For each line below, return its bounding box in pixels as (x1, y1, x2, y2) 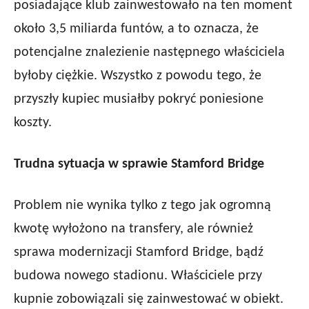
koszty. (14, 116, 52, 130)
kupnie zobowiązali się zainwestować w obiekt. (14, 292, 283, 307)
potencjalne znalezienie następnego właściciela (14, 46, 285, 60)
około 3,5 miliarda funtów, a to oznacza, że (14, 22, 259, 37)
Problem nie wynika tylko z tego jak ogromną (14, 199, 271, 213)
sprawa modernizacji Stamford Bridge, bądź (14, 246, 263, 260)
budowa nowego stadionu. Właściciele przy (14, 269, 262, 283)
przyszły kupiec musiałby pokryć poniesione (14, 92, 263, 107)
